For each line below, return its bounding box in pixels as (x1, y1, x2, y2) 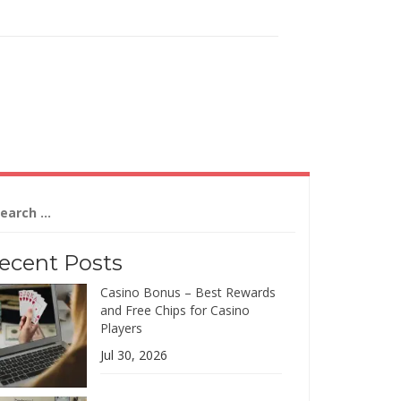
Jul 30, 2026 (100, 346, 168, 363)
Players (100, 320, 143, 337)
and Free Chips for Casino (100, 302, 251, 319)
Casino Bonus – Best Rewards (100, 284, 277, 301)
